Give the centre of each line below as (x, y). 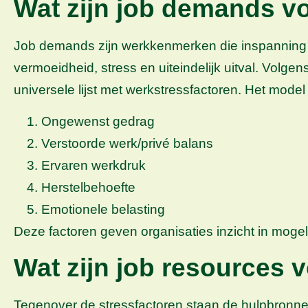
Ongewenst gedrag (98, 122)
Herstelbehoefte (88, 188)
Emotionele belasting (103, 210)
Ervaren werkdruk (93, 166)
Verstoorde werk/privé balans (127, 144)
